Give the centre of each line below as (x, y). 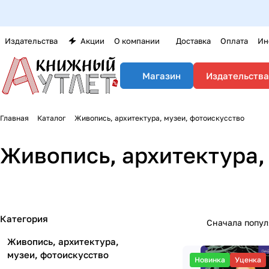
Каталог (52, 118)
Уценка (248, 260)
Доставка (193, 41)
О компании (137, 41)
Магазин (162, 76)
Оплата (234, 41)
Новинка (210, 260)
